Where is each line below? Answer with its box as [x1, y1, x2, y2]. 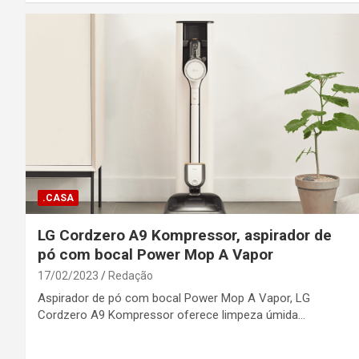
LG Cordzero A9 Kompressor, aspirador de [38, 226, 332, 245]
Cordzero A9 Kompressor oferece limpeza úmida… [38, 308, 305, 323]
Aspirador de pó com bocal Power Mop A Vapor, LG [38, 291, 310, 306]
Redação [108, 269, 153, 283]
